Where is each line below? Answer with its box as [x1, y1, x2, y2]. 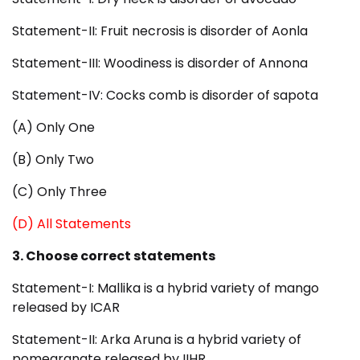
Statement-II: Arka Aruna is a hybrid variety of [12, 330, 301, 350]
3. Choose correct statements [12, 247, 215, 266]
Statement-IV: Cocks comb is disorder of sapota [12, 86, 318, 105]
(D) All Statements [12, 215, 131, 234]
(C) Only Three [12, 182, 107, 202]
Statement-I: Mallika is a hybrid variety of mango [12, 279, 319, 298]
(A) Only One [12, 118, 95, 137]
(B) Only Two [12, 150, 94, 170]
